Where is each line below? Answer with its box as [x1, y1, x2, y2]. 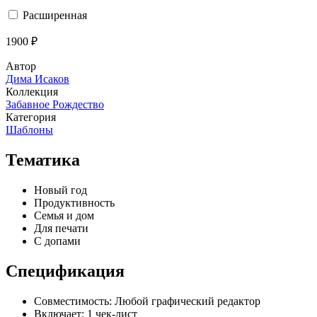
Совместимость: [34, 294, 112, 307]
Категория [6, 110, 56, 123]
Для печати [34, 221, 88, 234]
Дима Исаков [6, 72, 69, 85]
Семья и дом [34, 209, 94, 221]
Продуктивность [34, 196, 115, 209]
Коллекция [6, 85, 58, 98]
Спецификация [6, 261, 125, 280]
